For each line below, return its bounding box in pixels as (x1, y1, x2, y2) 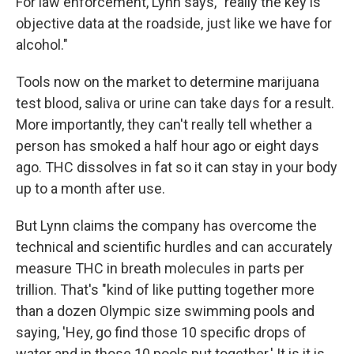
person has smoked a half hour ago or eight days (16, 137, 319, 154)
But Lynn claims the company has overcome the (16, 217, 317, 234)
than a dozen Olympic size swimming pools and (16, 303, 314, 319)
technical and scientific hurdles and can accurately (16, 239, 333, 255)
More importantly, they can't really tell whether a (16, 116, 312, 133)
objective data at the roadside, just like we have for (16, 15, 332, 32)
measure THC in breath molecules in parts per (16, 260, 304, 277)
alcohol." (16, 36, 68, 53)
